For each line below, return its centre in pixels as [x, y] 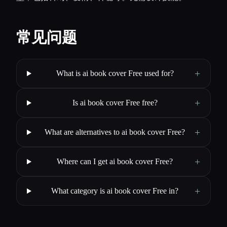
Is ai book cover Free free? [115, 103]
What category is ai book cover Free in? [115, 191]
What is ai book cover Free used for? [115, 73]
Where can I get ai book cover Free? [115, 162]
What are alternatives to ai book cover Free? [115, 132]
